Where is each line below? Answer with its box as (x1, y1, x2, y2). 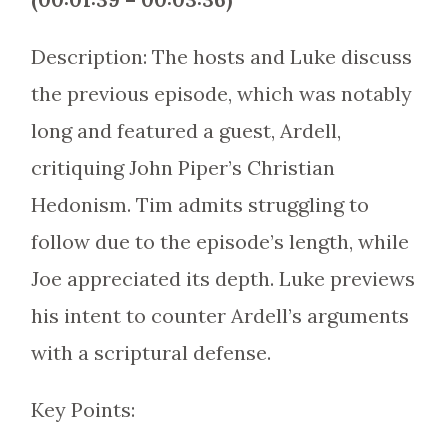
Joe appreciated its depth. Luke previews (30, 266, 415, 291)
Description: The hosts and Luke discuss (30, 44, 412, 69)
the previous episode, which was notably (30, 81, 412, 106)
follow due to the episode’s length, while (30, 229, 409, 254)
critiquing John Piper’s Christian (30, 155, 335, 180)
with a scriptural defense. (30, 340, 271, 365)
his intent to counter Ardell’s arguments (30, 303, 409, 328)
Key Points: (30, 397, 135, 422)
